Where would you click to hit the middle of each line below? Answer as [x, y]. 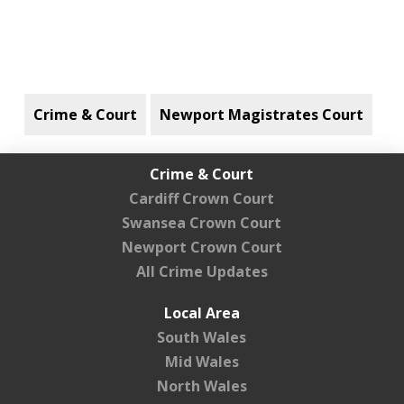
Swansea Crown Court [202, 222]
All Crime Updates [202, 271]
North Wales [202, 386]
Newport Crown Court [202, 247]
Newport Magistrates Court [261, 114]
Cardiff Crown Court [202, 198]
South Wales [202, 337]
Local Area [202, 312]
